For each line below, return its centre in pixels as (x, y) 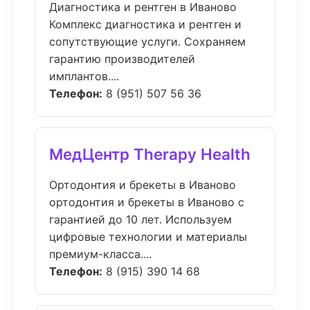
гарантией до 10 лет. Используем (140, 219)
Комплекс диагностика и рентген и (145, 24)
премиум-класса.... (100, 254)
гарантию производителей (122, 59)
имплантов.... (84, 76)
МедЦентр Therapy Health (150, 154)
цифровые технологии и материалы (148, 237)
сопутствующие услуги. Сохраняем (147, 42)
